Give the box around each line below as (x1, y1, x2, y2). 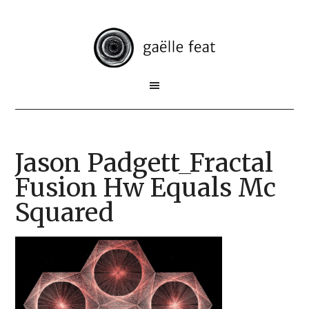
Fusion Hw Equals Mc (15, 172, 277, 203)
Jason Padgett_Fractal (15, 148, 274, 179)
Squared (15, 197, 114, 228)
